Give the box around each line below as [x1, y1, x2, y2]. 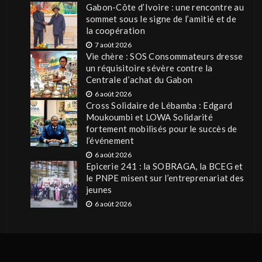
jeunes [85, 184, 112, 195]
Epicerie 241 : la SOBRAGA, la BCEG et [85, 160, 243, 171]
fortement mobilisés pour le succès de [85, 123, 237, 134]
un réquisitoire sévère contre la [85, 62, 213, 73]
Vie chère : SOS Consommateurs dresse [85, 50, 243, 61]
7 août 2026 [94, 40, 132, 49]
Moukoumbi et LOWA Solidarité [85, 111, 213, 122]
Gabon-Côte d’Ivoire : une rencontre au [85, 1, 244, 12]
